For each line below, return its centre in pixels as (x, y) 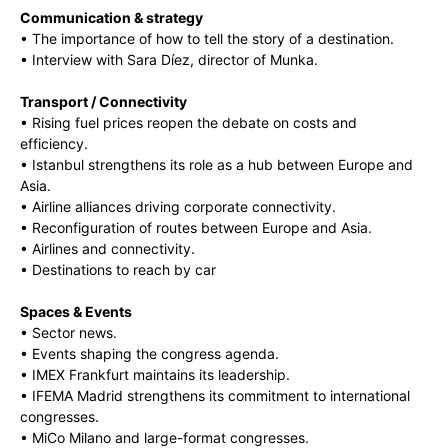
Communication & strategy (111, 18)
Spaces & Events (76, 312)
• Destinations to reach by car (118, 270)
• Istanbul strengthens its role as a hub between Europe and (216, 165)
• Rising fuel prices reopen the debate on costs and (188, 123)
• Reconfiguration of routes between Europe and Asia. (196, 228)
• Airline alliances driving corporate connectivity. (178, 207)
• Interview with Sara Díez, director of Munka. (169, 60)
